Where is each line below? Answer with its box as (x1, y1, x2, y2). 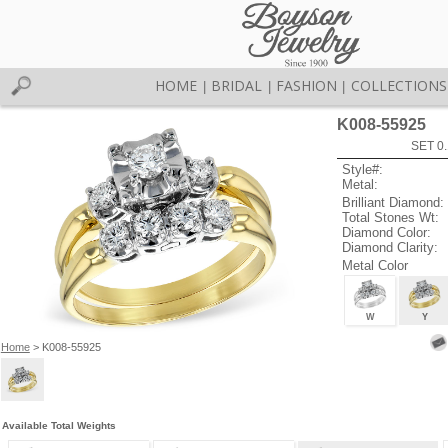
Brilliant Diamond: (342, 194, 445, 210)
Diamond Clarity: (342, 239, 439, 255)
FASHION (275, 76, 337, 95)
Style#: (342, 162, 384, 178)
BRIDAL (211, 76, 263, 95)
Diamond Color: (342, 224, 432, 240)
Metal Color (342, 257, 409, 273)
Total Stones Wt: (342, 209, 440, 225)
